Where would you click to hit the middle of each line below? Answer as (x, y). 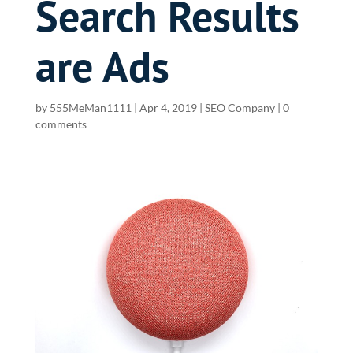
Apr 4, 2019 (168, 108)
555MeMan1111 (90, 108)
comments (61, 124)
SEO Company (240, 108)
